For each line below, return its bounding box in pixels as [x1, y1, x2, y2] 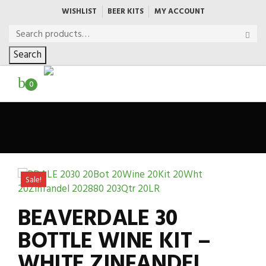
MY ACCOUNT [154, 5, 205, 18]
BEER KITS [107, 5, 144, 18]
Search [14, 47, 42, 63]
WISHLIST [61, 5, 97, 18]
